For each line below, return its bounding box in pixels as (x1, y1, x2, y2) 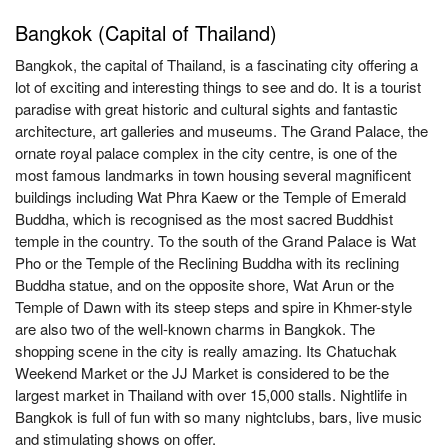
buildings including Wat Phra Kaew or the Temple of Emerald (15, 186, 406, 207)
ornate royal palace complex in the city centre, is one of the (15, 142, 397, 163)
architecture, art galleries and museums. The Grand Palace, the (15, 120, 428, 141)
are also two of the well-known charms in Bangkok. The (15, 318, 375, 339)
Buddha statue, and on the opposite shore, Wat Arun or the (15, 274, 394, 295)
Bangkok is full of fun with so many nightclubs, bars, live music (15, 406, 422, 427)
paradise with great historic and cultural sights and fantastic (15, 98, 398, 119)
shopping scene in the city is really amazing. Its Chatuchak (15, 340, 397, 361)
